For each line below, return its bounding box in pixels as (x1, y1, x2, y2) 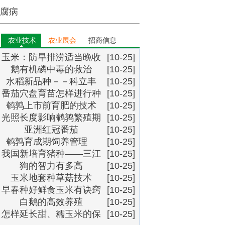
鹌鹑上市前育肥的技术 (6, 100, 96, 110)
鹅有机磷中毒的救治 (11, 64, 92, 74)
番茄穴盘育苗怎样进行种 (2, 88, 101, 98)
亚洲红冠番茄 (24, 125, 78, 135)
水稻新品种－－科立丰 (6, 76, 96, 86)
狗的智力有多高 (20, 161, 83, 171)
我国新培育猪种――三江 (2, 149, 101, 159)
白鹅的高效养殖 (20, 197, 83, 207)
